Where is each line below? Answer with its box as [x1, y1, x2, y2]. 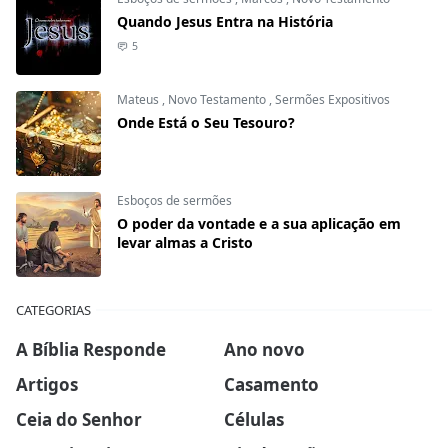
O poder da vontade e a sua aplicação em [117, 214, 401, 234]
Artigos [16, 372, 78, 396]
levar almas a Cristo [117, 233, 253, 253]
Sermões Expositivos [275, 91, 390, 109]
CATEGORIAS [16, 301, 91, 320]
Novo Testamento [168, 91, 269, 109]
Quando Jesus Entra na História [117, 12, 333, 32]
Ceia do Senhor [16, 407, 142, 431]
